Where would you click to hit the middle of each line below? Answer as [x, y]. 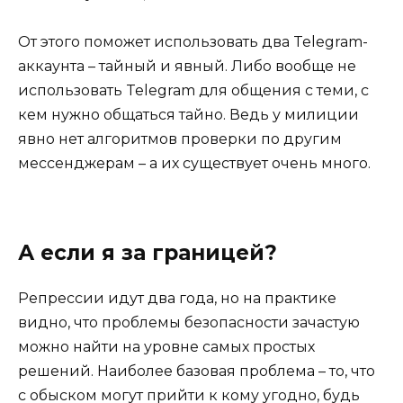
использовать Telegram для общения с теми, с [193, 91]
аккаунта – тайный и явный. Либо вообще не [187, 67]
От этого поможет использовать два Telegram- [193, 42]
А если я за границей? [148, 253]
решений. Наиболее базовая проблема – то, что [197, 372]
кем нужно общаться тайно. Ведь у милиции [188, 115]
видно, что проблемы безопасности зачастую [189, 323]
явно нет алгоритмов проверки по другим [180, 139]
